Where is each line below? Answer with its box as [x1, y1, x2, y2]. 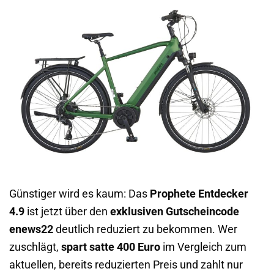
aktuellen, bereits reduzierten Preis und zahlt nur [9, 258, 243, 271]
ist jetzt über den [24, 205, 110, 218]
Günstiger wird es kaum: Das [9, 187, 150, 200]
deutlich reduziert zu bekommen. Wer [53, 223, 237, 235]
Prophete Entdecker [150, 187, 248, 200]
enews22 [9, 223, 53, 235]
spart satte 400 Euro [61, 240, 160, 253]
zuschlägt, [9, 240, 61, 253]
